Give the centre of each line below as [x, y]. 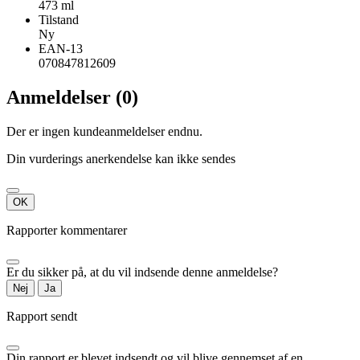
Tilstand [59, 19]
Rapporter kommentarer [67, 230]
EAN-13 [61, 48]
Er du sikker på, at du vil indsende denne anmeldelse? [142, 272]
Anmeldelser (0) [72, 97]
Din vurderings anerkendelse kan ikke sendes [121, 158]
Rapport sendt [42, 316]
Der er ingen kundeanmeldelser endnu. [104, 131]
